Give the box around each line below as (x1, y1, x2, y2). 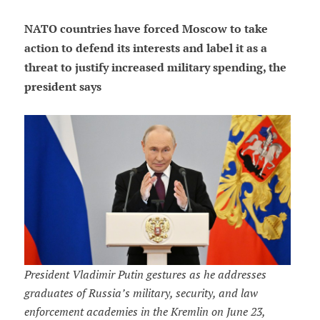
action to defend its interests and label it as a (24, 41, 267, 56)
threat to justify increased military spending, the (24, 60, 286, 76)
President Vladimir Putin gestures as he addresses (24, 267, 266, 282)
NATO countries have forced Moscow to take (24, 21, 268, 37)
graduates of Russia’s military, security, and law (24, 286, 258, 301)
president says (24, 79, 101, 95)
